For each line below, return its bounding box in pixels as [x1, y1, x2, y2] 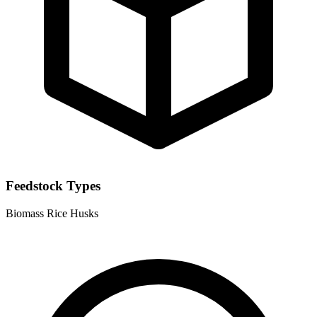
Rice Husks [47, 207, 98, 220]
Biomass [6, 207, 47, 220]
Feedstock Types [6, 178, 100, 194]
